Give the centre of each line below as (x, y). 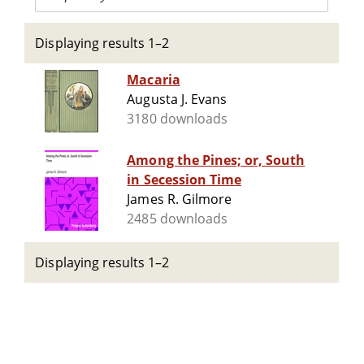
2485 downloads (177, 219)
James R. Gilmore (179, 199)
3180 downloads (177, 119)
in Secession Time (184, 180)
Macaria (154, 80)
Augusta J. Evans (177, 100)
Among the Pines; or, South (216, 160)
